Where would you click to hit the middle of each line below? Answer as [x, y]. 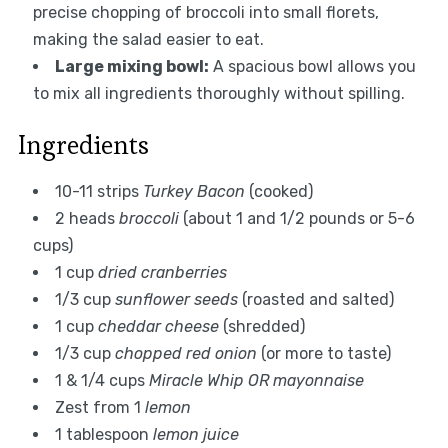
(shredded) [261, 326]
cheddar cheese [158, 326]
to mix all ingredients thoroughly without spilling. [218, 93]
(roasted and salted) [315, 299]
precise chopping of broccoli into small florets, [205, 12]
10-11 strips [98, 191]
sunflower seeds [176, 299]
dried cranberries [162, 272]
